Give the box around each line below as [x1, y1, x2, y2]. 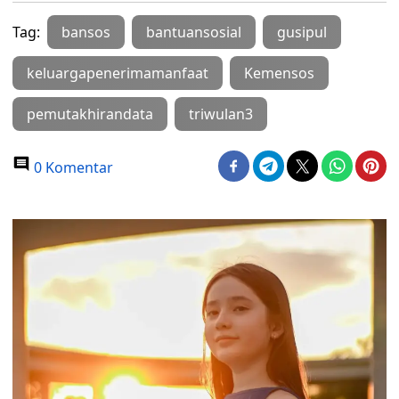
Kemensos [244, 63, 314, 83]
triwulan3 [189, 104, 253, 124]
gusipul [277, 22, 327, 42]
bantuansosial [146, 22, 241, 42]
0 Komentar [30, 158, 113, 177]
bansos [61, 22, 110, 42]
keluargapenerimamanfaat [27, 63, 208, 83]
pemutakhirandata [27, 104, 153, 124]
